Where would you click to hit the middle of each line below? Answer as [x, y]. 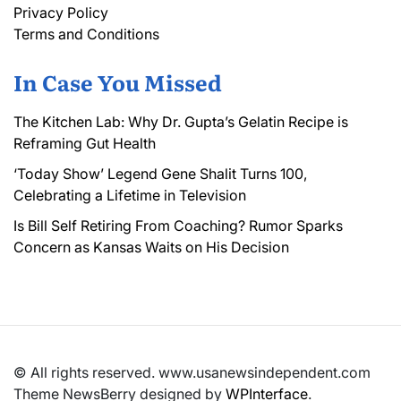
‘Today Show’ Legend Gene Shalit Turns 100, [160, 173]
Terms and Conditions [86, 34]
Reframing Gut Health [85, 143]
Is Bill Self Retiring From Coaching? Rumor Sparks [178, 225]
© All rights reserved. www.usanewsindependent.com [192, 372]
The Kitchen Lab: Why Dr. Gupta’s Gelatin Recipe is [181, 121]
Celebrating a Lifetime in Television [130, 195]
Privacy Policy [61, 12]
